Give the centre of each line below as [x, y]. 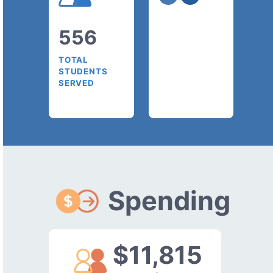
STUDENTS [83, 71]
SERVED [76, 83]
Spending [169, 200]
